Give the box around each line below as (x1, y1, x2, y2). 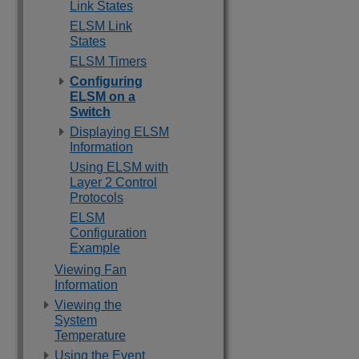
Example (70, 241, 120, 255)
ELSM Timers (70, 54, 147, 68)
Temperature (54, 329, 126, 342)
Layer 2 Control (70, 175, 157, 189)
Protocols (70, 191, 123, 204)
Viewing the (54, 298, 122, 312)
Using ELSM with (70, 160, 168, 174)
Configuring (70, 75, 143, 88)
